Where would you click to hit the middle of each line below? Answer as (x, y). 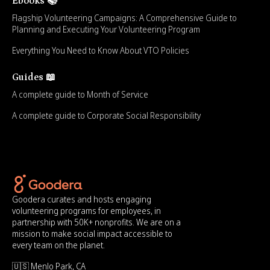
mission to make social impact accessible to (92, 234)
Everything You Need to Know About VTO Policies (101, 51)
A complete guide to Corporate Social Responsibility (106, 116)
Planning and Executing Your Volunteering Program (106, 30)
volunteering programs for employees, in (86, 211)
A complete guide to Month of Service (80, 95)
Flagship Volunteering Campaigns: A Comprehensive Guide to (124, 18)
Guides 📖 (34, 77)
